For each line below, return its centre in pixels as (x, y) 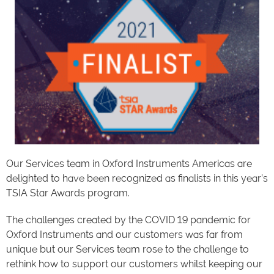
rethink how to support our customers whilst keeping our (134, 264)
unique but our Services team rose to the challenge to (128, 249)
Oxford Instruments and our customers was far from (124, 234)
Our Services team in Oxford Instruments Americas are (129, 163)
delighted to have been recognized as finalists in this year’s (137, 178)
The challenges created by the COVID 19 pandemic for (128, 220)
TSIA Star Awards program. (68, 193)
